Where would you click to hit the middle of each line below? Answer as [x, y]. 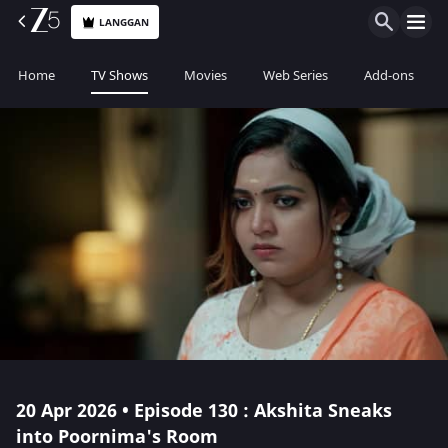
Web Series [295, 75]
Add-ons [389, 75]
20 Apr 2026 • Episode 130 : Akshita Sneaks [204, 411]
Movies [205, 75]
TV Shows [119, 75]
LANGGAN [124, 22]
